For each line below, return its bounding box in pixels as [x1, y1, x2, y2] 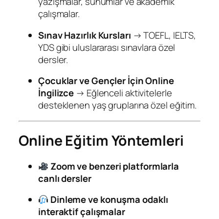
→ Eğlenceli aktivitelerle [74, 87, 172, 100]
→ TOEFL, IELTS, [131, 28, 197, 42]
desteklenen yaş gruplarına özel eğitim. [38, 99, 197, 112]
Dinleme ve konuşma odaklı [50, 193, 168, 206]
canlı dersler [38, 172, 91, 185]
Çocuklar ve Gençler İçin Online [38, 74, 174, 88]
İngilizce [38, 87, 74, 100]
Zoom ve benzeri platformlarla [50, 159, 179, 173]
